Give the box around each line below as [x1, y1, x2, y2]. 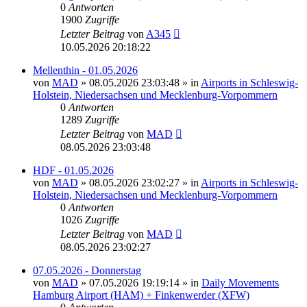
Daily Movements [201, 276, 279, 288]
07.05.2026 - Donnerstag [33, 264, 141, 276]
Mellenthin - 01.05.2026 [33, 64, 138, 76]
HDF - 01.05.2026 [33, 164, 114, 176]
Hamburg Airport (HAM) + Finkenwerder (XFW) [33, 288, 249, 301]
